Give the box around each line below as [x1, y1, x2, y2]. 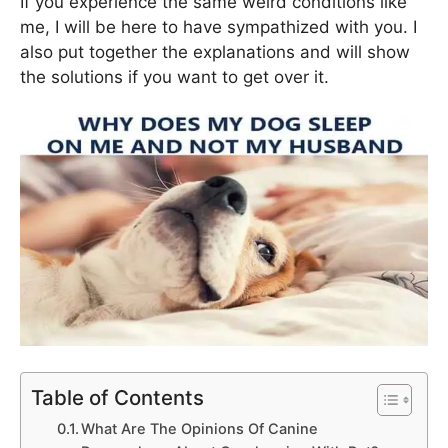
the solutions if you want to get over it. [20, 66, 329, 87]
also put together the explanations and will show [20, 41, 410, 62]
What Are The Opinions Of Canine [81, 419, 319, 438]
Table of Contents [31, 384, 204, 410]
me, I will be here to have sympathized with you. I [20, 16, 417, 37]
